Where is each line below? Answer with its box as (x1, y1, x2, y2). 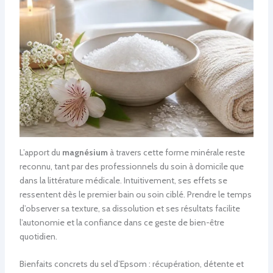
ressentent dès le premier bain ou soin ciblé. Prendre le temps (19, 188, 252, 200)
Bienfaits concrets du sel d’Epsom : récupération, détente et (19, 258, 244, 269)
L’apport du (19, 146, 62, 158)
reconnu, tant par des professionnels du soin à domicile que (19, 160, 244, 172)
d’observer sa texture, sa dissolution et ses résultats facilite (19, 202, 240, 214)
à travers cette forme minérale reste (107, 146, 245, 158)
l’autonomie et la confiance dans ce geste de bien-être (19, 216, 224, 228)
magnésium (62, 146, 108, 158)
